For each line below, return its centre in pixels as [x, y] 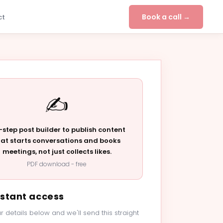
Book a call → [166, 17]
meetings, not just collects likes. [57, 152]
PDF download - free [57, 164]
